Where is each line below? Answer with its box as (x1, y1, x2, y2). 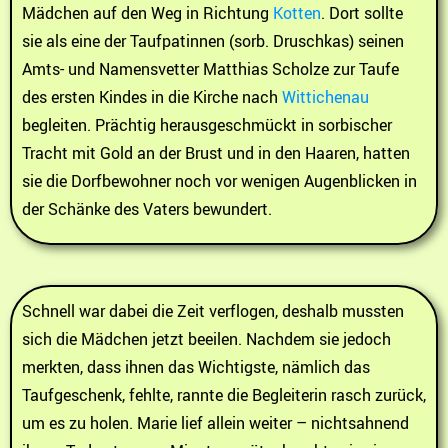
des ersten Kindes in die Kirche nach (22, 85, 282, 108)
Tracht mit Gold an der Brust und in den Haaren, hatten (22, 141, 410, 164)
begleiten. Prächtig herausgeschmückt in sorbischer (22, 113, 392, 136)
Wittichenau (282, 85, 369, 108)
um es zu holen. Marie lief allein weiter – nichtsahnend (22, 411, 409, 434)
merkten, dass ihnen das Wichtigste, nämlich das (22, 355, 370, 378)
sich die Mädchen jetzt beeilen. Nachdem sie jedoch (22, 327, 391, 350)
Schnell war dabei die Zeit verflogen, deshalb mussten (22, 299, 404, 322)
